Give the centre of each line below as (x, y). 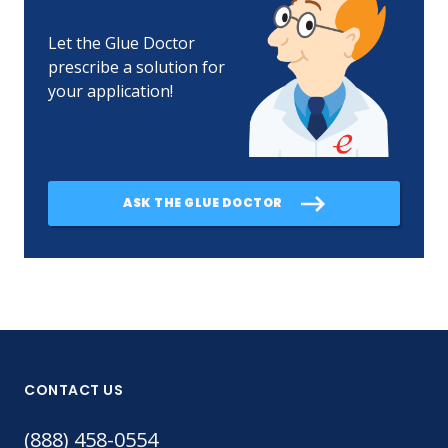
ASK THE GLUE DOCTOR (203, 203)
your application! (110, 91)
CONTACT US (73, 389)
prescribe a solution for (136, 67)
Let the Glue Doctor (121, 43)
